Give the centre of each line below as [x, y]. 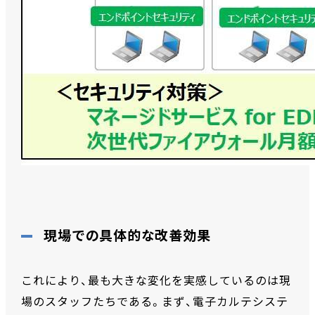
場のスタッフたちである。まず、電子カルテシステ [155, 302]
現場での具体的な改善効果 [127, 236]
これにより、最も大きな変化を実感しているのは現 [156, 281]
